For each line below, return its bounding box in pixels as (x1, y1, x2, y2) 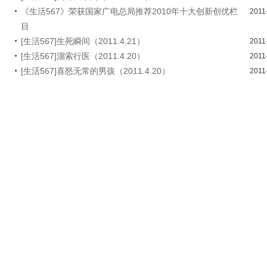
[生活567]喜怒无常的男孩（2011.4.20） (21, 66, 170, 76)
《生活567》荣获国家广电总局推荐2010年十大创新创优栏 (21, 7, 238, 16)
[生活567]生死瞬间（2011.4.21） (21, 36, 145, 46)
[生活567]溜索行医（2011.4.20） (21, 51, 145, 61)
